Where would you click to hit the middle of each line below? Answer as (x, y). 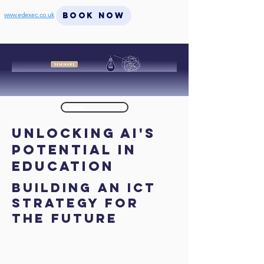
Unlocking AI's (84, 133)
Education (63, 166)
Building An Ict (84, 188)
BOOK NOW (94, 16)
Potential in (74, 150)
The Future (68, 218)
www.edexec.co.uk (29, 15)
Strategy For (75, 203)
